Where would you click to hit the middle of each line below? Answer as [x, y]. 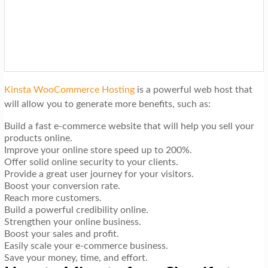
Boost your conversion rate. [62, 186]
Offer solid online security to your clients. [91, 162]
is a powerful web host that [193, 89]
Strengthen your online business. [72, 222]
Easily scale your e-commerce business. [86, 246]
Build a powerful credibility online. [76, 210]
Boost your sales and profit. [61, 234]
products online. [38, 138]
